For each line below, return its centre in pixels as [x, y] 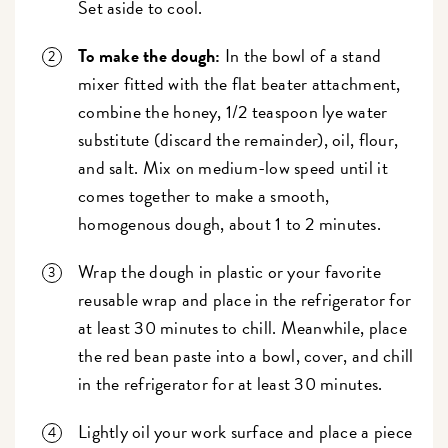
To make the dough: [151, 55]
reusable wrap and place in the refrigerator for [245, 299]
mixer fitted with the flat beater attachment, [239, 83]
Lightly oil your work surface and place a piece [245, 431]
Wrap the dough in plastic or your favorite [229, 271]
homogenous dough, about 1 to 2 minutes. [232, 223]
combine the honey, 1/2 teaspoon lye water [233, 111]
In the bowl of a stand [303, 55]
